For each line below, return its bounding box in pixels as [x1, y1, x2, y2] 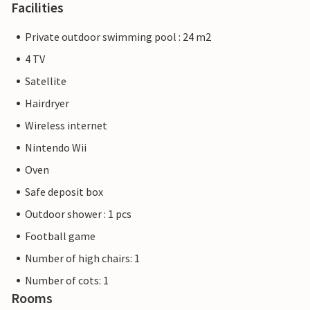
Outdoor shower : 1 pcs [25, 207, 131, 221]
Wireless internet [25, 118, 107, 133]
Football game [25, 229, 95, 244]
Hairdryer [25, 96, 69, 111]
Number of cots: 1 [25, 273, 109, 288]
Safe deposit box [25, 185, 103, 199]
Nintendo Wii [25, 140, 86, 155]
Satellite [25, 74, 66, 89]
